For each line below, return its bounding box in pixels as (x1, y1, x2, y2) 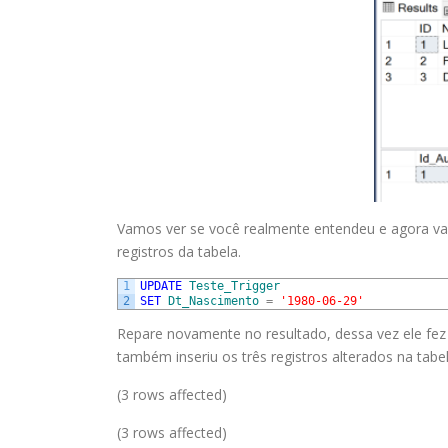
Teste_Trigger (189, 278, 280, 293)
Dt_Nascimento (168, 293, 259, 308)
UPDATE (140, 278, 182, 293)
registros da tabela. (117, 241, 241, 261)
